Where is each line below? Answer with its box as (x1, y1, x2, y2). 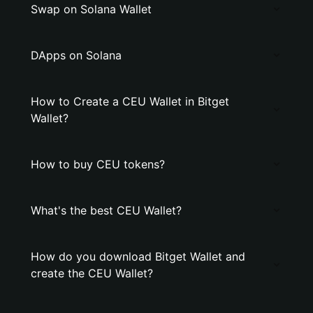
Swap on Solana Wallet (31, 2, 152, 16)
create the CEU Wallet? (31, 266, 153, 280)
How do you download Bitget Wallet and (31, 249, 245, 263)
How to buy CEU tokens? (31, 157, 165, 171)
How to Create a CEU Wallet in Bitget (31, 94, 229, 108)
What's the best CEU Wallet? (31, 203, 182, 217)
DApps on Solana (31, 48, 122, 62)
